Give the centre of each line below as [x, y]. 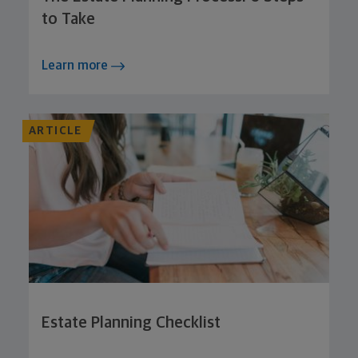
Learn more [76, 66]
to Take [68, 20]
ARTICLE [56, 131]
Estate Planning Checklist [131, 322]
